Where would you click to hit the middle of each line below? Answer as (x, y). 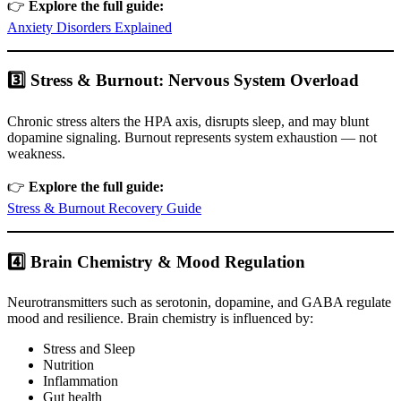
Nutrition (68, 365)
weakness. (36, 153)
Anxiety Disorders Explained (90, 27)
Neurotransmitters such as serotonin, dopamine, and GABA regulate (199, 303)
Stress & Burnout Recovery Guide (104, 208)
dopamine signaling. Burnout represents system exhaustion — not (192, 137)
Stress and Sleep (89, 349)
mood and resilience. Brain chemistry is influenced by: (160, 319)
